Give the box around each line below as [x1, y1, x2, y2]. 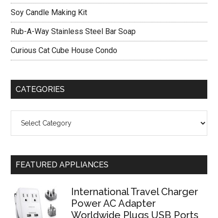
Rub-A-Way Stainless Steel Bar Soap [11, 27, 136, 36]
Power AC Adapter [71, 198, 156, 209]
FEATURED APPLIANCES [16, 160, 109, 169]
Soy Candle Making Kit [11, 8, 88, 17]
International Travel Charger [71, 186, 199, 198]
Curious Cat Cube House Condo [11, 46, 118, 55]
